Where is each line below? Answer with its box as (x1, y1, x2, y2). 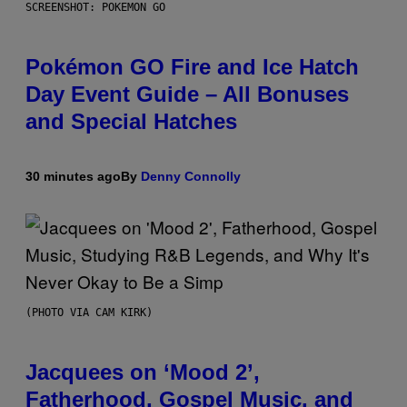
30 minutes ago (25, 168, 121, 184)
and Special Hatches (25, 108, 237, 134)
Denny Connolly (141, 168, 241, 184)
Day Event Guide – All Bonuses (25, 81, 349, 106)
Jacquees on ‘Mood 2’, (25, 359, 260, 384)
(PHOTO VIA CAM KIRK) (25, 305, 153, 319)
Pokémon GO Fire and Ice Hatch (25, 54, 359, 79)
